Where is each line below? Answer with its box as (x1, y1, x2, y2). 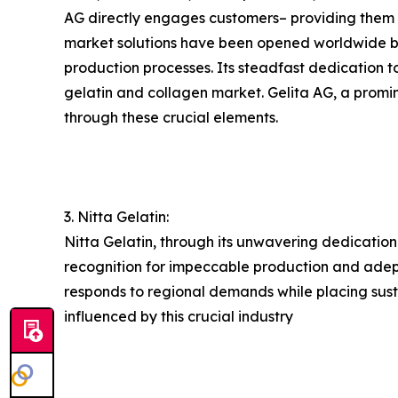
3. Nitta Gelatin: (64, 208, 169, 226)
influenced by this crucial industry (64, 307, 293, 325)
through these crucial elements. (64, 108, 278, 126)
